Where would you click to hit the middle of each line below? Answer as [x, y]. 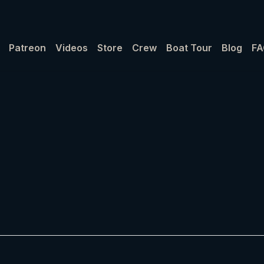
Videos [71, 48]
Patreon [27, 48]
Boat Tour [189, 48]
